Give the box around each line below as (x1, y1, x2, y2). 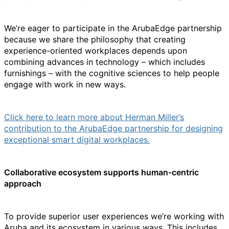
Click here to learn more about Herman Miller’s (4, 112, 184, 122)
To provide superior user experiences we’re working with (4, 211, 224, 221)
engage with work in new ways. (4, 79, 126, 89)
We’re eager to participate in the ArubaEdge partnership (4, 23, 222, 33)
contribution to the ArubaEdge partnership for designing (4, 123, 223, 133)
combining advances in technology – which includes (4, 57, 205, 67)
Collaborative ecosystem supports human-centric (4, 167, 199, 177)
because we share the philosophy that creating (4, 34, 186, 44)
